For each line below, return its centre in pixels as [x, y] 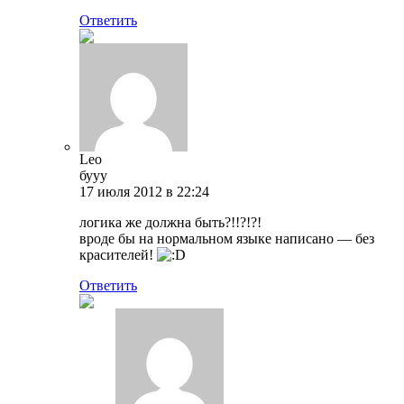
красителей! [118, 254]
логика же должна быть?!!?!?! [170, 222]
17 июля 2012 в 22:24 [144, 191]
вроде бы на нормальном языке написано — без [227, 238]
